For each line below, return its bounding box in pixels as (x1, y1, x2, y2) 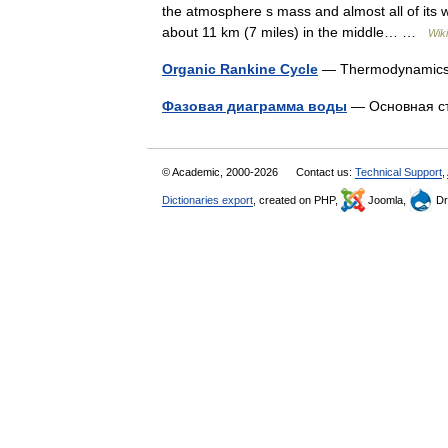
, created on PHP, (253, 194, 341, 206)
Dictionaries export (162, 194, 253, 206)
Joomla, (365, 194, 409, 206)
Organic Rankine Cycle (162, 61, 318, 77)
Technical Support (355, 166, 442, 178)
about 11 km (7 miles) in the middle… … (162, 24, 428, 40)
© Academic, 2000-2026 (162, 166, 281, 178)
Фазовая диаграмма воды (162, 98, 347, 114)
